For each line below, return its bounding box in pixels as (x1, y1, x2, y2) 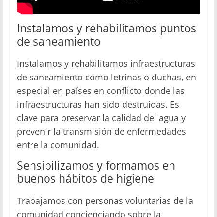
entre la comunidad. (16, 139, 99, 151)
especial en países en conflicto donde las (16, 85, 185, 97)
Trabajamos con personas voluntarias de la (16, 195, 193, 207)
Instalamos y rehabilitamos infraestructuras (16, 58, 195, 70)
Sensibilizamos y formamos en (16, 157, 175, 173)
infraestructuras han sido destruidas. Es (16, 98, 179, 110)
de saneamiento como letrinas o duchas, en (16, 71, 196, 83)
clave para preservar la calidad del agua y (16, 112, 186, 124)
